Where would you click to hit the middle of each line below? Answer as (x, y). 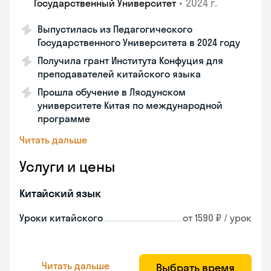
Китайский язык (60, 193)
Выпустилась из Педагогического (115, 29)
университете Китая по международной (130, 105)
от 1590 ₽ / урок (217, 218)
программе (64, 119)
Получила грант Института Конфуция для (130, 60)
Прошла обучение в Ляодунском (112, 92)
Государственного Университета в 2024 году (139, 42)
